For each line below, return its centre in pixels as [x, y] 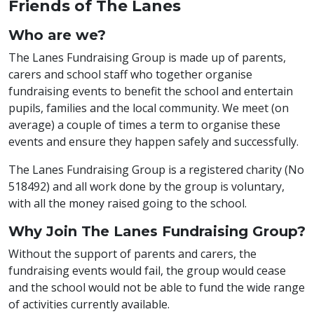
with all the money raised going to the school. [128, 203]
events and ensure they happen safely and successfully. [153, 142]
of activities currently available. [89, 304]
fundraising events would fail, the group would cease [147, 271]
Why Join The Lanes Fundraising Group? [157, 231]
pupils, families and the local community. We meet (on [149, 108]
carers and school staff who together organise [130, 74]
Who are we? [57, 35]
